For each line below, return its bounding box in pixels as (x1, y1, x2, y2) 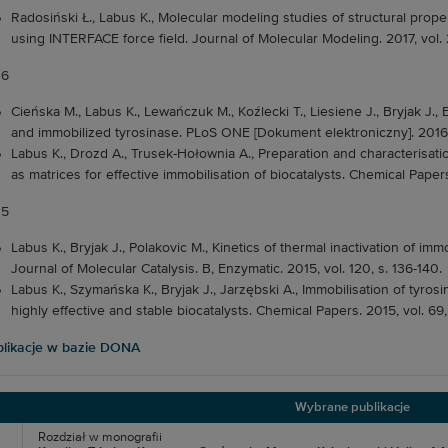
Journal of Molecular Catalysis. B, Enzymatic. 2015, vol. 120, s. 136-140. (10, 262, 442, 276)
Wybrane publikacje (295, 401, 410, 414)
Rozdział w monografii (37, 431, 162, 444)
